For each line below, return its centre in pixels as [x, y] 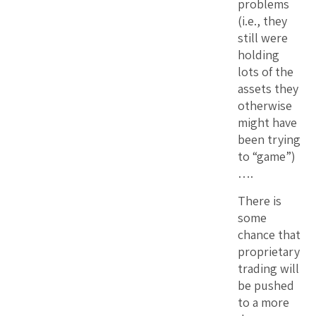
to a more [263, 302]
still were [263, 37]
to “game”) [267, 156]
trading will [268, 268]
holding [259, 54]
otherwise [265, 105]
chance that [269, 234]
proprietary [269, 251]
